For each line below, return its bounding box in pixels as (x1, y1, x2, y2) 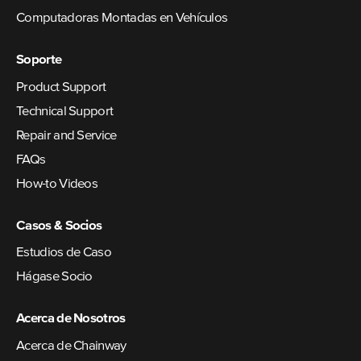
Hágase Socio (16, 270, 93, 284)
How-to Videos (16, 176, 98, 191)
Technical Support (16, 104, 114, 118)
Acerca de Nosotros (16, 312, 126, 326)
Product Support (16, 80, 106, 94)
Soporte (16, 53, 62, 68)
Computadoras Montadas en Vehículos (16, 11, 228, 26)
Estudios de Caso (16, 246, 111, 260)
